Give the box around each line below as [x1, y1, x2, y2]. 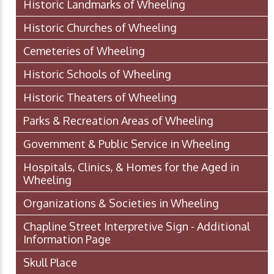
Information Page [23, 232, 111, 246]
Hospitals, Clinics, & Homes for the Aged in [23, 160, 239, 174]
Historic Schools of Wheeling [23, 67, 171, 81]
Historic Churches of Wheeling [23, 20, 177, 34]
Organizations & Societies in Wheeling [23, 196, 219, 210]
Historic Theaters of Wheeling [23, 90, 177, 104]
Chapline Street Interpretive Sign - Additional [23, 219, 250, 233]
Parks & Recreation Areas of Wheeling [23, 113, 213, 127]
